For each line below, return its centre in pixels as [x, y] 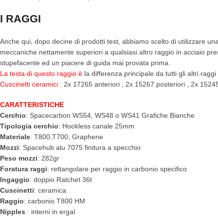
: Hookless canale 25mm [96, 126]
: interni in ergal [50, 212]
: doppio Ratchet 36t [61, 180]
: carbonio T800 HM [54, 201]
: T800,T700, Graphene [67, 137]
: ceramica [50, 191]
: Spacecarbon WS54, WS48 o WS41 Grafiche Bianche [110, 116]
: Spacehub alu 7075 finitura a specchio [80, 148]
